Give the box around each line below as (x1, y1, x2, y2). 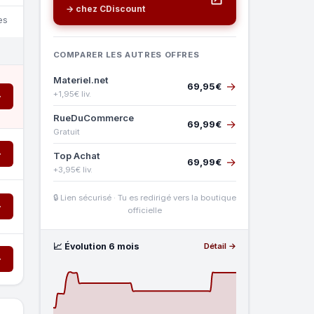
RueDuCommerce (53, 111, 134, 123)
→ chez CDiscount (65, 3, 145, 14)
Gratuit (53, 126, 80, 137)
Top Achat (53, 149, 100, 161)
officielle (127, 205, 162, 215)
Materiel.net (53, 74, 109, 86)
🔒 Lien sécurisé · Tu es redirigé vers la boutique (53, 192, 236, 203)
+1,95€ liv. (53, 88, 91, 99)
